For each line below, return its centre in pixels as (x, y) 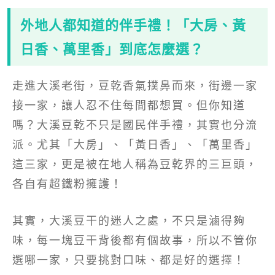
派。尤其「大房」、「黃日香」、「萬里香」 (135, 145)
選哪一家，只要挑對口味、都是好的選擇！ (129, 260)
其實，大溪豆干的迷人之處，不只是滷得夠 (129, 221)
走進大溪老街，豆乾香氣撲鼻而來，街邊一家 (135, 86)
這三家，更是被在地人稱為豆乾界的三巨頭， (135, 164)
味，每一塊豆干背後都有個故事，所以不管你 (135, 240)
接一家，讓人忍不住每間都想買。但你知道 (129, 105)
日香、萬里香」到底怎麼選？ (112, 49)
